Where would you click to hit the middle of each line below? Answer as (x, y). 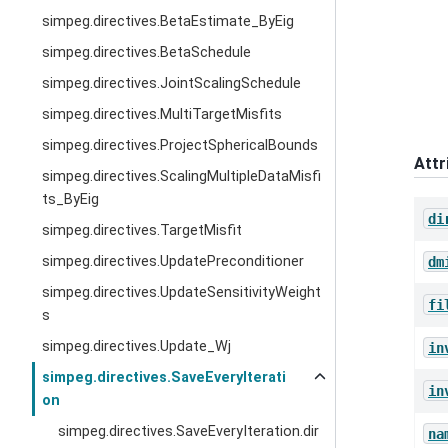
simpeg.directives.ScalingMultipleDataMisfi (182, 176)
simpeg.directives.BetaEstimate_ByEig (168, 21)
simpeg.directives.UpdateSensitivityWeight (182, 292)
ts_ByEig (71, 199)
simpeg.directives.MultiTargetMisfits (162, 114)
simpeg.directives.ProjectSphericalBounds (180, 145)
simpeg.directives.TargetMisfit (142, 230)
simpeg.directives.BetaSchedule (147, 52)
